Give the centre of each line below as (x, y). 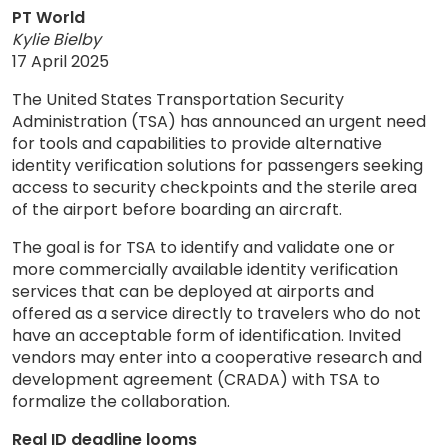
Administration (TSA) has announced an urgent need (219, 121)
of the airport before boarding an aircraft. (177, 209)
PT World (48, 17)
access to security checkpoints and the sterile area (214, 187)
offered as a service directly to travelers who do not (216, 313)
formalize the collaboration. (121, 401)
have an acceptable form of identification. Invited (206, 335)
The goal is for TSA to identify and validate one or (203, 247)
